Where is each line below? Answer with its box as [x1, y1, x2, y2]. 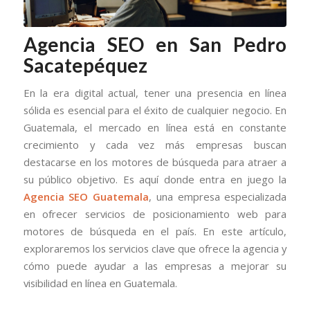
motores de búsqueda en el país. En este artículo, [23, 224, 287, 238]
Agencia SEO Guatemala [23, 189, 149, 203]
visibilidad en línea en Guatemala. [23, 275, 177, 290]
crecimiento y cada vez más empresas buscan [23, 137, 287, 152]
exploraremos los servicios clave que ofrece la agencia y [23, 241, 287, 255]
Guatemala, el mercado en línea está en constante [23, 120, 287, 134]
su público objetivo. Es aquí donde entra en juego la [23, 172, 287, 186]
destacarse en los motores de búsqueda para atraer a [23, 154, 287, 169]
